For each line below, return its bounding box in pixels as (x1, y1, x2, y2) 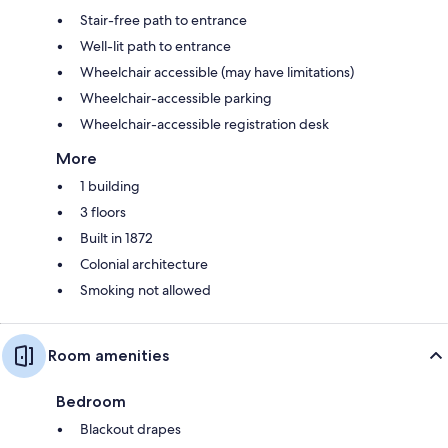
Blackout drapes (80, 420, 181, 439)
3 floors (80, 203, 126, 222)
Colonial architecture (80, 255, 208, 274)
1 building (80, 177, 140, 196)
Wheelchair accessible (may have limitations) (80, 63, 354, 82)
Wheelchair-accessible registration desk (80, 115, 329, 134)
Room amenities (48, 346, 169, 366)
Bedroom (56, 392, 126, 412)
